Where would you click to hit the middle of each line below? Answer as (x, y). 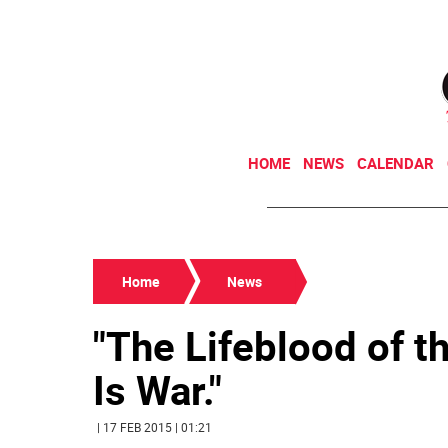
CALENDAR (395, 163)
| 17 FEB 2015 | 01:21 (154, 427)
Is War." (157, 390)
